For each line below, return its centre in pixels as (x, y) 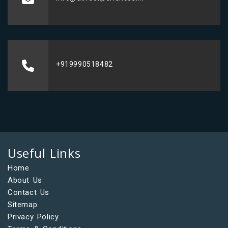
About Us (25, 180)
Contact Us (28, 192)
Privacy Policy (33, 217)
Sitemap (23, 204)
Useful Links (44, 153)
